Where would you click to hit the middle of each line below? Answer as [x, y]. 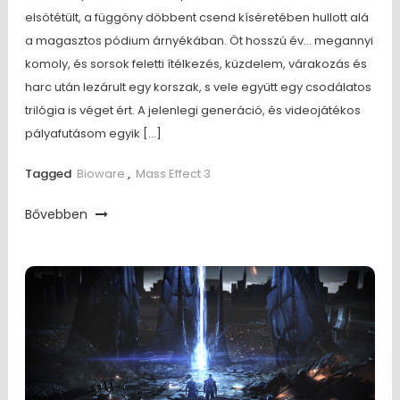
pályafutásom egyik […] [93, 133]
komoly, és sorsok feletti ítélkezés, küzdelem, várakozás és [196, 64]
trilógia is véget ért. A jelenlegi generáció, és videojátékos [192, 110]
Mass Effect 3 [173, 174]
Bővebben [58, 214]
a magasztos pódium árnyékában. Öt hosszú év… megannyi [199, 41]
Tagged [49, 174]
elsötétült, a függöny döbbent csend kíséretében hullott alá [196, 17]
